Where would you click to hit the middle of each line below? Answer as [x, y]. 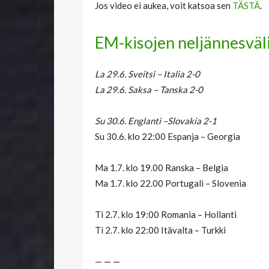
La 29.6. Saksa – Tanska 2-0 [149, 90]
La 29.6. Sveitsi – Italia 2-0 [147, 74]
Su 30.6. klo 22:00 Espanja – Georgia [168, 137]
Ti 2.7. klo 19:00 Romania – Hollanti [166, 215]
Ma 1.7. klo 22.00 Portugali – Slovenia [171, 183]
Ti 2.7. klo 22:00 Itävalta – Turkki [160, 230]
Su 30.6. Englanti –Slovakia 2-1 [156, 121]
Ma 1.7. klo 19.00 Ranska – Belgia [162, 168]
